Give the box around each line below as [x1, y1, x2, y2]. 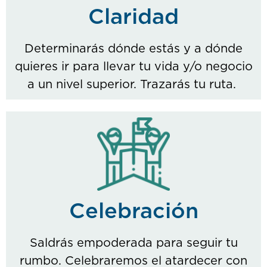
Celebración [69, 200, 198, 222]
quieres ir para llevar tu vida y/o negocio [14, 61, 253, 73]
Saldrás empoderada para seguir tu [29, 237, 238, 249]
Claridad [88, 7, 179, 29]
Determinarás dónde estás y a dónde [24, 43, 243, 55]
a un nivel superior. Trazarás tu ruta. [27, 79, 240, 91]
